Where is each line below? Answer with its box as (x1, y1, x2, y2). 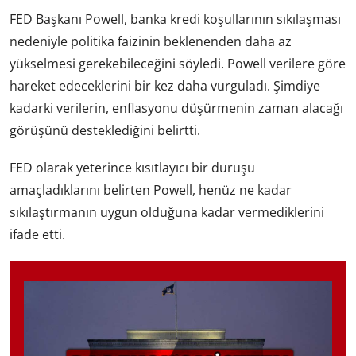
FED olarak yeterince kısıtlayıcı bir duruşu (10, 159, 255, 177)
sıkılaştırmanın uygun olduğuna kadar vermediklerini (10, 203, 324, 222)
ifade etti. (10, 226, 65, 244)
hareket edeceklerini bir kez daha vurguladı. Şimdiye (10, 77, 320, 95)
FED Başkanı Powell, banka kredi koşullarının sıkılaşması (10, 10, 341, 29)
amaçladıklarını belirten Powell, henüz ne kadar (10, 181, 292, 199)
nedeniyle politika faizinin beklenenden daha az (10, 33, 292, 51)
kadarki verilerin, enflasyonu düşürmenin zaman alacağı (10, 99, 343, 118)
